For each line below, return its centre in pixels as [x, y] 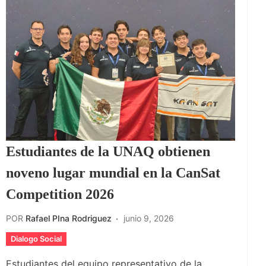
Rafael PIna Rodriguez [69, 218]
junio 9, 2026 [149, 218]
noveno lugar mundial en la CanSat [113, 173]
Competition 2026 [60, 194]
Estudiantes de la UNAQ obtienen [108, 152]
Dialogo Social [36, 239]
